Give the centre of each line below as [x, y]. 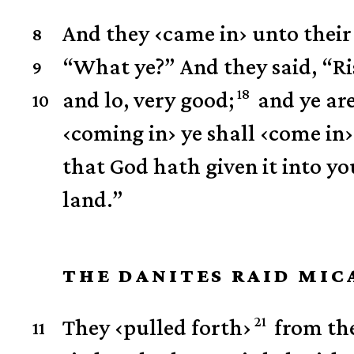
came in [201, 33]
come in [307, 133]
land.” [93, 199]
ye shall [218, 133]
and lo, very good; [149, 100]
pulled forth [183, 327]
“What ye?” [119, 66]
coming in [120, 133]
